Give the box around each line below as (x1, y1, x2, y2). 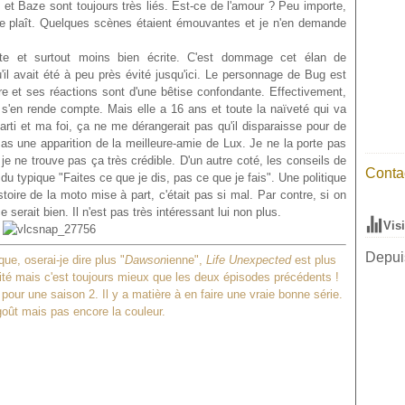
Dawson (125, 253, 166, 267)
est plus (291, 253, 336, 267)
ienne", (166, 253, 206, 267)
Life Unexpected (206, 253, 291, 267)
